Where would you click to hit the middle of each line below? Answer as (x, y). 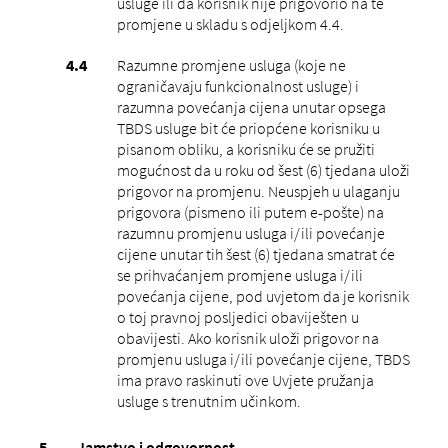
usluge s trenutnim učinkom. (208, 400)
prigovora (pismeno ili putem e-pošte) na (250, 211)
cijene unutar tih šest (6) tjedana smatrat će (255, 253)
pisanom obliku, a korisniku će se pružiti (245, 148)
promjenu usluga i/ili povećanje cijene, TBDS (263, 358)
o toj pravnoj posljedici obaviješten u (237, 316)
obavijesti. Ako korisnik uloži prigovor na (247, 337)
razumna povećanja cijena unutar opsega (251, 106)
